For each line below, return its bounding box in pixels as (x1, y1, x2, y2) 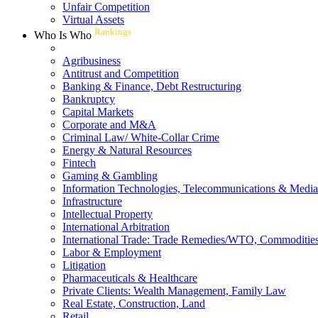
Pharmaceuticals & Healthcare (62, 272, 197, 285)
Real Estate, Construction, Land (62, 297, 205, 310)
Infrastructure (62, 195, 122, 208)
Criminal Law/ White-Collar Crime (62, 131, 219, 144)
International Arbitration (62, 221, 170, 234)
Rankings (94, 26, 131, 37)
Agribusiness (62, 55, 121, 67)
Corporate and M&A (62, 119, 156, 131)
